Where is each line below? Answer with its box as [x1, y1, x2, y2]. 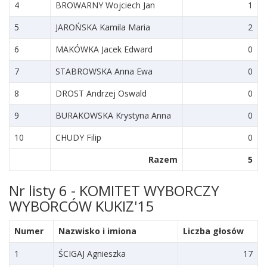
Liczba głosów [183, 225, 244, 237]
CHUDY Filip [55, 132, 101, 143]
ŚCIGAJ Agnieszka [58, 248, 126, 259]
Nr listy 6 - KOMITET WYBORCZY [9, 181, 219, 200]
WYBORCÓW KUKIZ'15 [9, 196, 154, 216]
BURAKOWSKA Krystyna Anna [55, 110, 171, 121]
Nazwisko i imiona [58, 225, 136, 237]
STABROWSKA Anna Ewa [55, 66, 153, 77]
